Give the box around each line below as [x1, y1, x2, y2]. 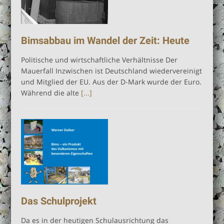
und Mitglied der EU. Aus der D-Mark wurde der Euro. [21, 76, 202, 86]
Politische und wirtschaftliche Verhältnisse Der [21, 54, 178, 64]
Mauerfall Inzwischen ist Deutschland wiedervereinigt [21, 65, 202, 75]
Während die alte [21, 87, 81, 97]
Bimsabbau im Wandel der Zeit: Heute [21, 34, 190, 46]
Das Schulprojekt [21, 194, 97, 207]
